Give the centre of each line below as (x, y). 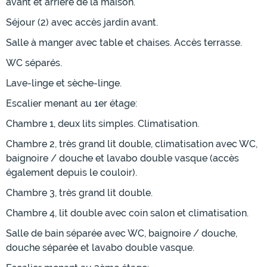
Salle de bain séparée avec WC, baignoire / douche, (122, 234)
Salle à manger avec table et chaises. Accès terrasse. (124, 43)
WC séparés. (34, 63)
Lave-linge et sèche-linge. (64, 83)
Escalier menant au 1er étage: (72, 104)
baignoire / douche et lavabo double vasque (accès (122, 159)
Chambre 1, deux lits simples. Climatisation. (103, 124)
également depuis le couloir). (72, 173)
